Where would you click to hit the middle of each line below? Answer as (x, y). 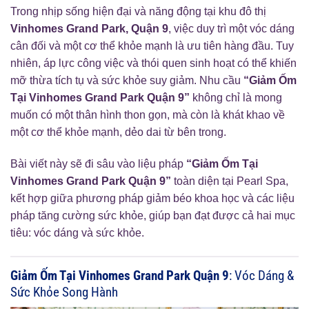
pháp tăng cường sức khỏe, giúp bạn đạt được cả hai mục (153, 215)
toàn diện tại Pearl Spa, (230, 181)
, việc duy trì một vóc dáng (231, 29)
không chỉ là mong (236, 98)
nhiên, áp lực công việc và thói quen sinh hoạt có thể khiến (153, 63)
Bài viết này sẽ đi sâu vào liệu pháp (98, 163)
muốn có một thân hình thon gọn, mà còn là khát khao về (148, 115)
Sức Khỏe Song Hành (64, 292)
